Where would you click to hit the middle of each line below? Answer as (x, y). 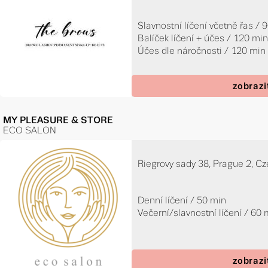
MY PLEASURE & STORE (58, 120)
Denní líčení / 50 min (182, 200)
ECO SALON (30, 130)
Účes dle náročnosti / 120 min (202, 51)
